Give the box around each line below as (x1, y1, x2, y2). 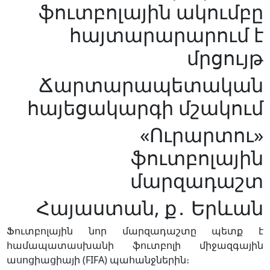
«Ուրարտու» (140, 121, 264, 148)
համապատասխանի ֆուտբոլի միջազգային (6, 239, 264, 253)
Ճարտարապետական (39, 71, 264, 98)
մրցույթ (187, 44, 264, 71)
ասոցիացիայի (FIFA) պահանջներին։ (6, 253, 189, 267)
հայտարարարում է (69, 21, 264, 48)
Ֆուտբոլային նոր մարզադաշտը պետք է (6, 224, 264, 238)
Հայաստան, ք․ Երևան (36, 195, 264, 221)
